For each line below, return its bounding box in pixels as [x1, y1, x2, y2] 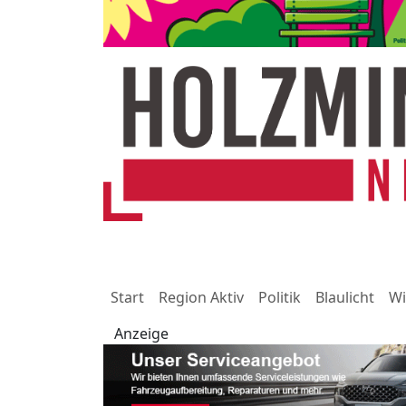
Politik [258, 287, 301, 308]
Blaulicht [315, 287, 374, 308]
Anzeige [114, 324, 169, 344]
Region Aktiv [159, 287, 244, 308]
